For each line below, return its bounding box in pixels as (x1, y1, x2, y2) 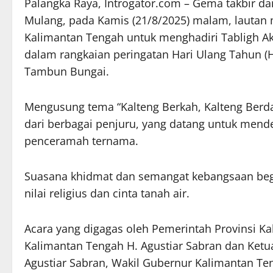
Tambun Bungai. (24, 64, 109, 79)
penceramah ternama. (24, 133, 138, 149)
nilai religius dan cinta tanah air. (24, 186, 190, 201)
